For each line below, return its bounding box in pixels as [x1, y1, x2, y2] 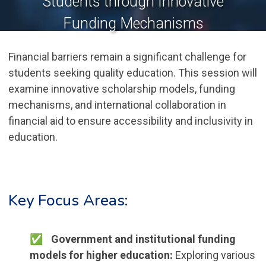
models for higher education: [29, 249, 173, 261]
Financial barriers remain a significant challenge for [8, 50, 246, 63]
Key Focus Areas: [8, 190, 128, 211]
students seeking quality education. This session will [8, 66, 257, 79]
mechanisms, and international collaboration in [8, 99, 226, 111]
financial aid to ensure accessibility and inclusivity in [8, 115, 253, 127]
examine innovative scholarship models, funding [8, 83, 235, 95]
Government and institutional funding [50, 233, 236, 245]
